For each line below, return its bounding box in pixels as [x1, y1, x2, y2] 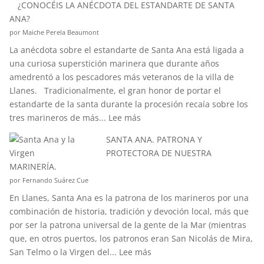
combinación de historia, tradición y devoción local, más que [9, 206, 249, 217]
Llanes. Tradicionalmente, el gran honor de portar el [9, 85, 221, 96]
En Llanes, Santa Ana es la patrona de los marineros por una [9, 192, 249, 203]
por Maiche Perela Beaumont [9, 28, 99, 37]
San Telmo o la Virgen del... [9, 246, 119, 258]
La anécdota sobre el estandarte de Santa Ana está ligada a [9, 44, 244, 55]
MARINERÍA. [9, 161, 57, 172]
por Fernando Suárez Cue [9, 176, 88, 184]
